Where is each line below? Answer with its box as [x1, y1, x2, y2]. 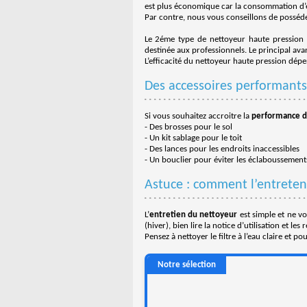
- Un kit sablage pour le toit [144, 134, 242, 143]
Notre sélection [157, 260, 216, 269]
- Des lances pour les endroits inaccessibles [144, 145, 299, 153]
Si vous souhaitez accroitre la [144, 112, 251, 121]
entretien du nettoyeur [149, 210, 238, 219]
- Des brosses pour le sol [144, 123, 232, 132]
